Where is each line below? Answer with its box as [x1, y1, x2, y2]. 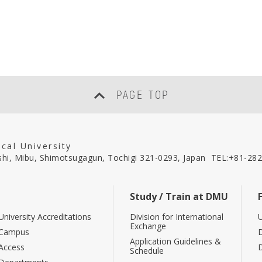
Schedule [130, 245, 164, 256]
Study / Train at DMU [130, 190, 228, 203]
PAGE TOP [116, 87, 170, 101]
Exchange [130, 220, 166, 232]
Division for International [130, 211, 223, 222]
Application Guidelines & [130, 236, 221, 247]
